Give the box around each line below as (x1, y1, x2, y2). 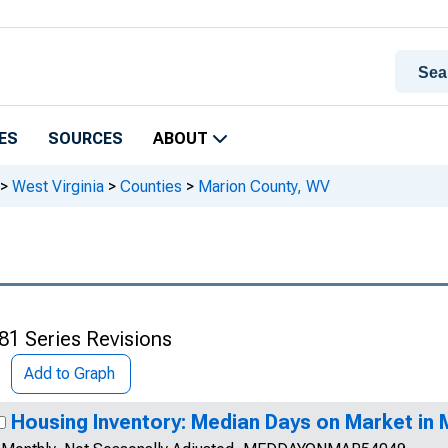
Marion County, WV (194, 176, 330, 196)
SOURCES (48, 129, 123, 148)
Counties (120, 176, 182, 196)
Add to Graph (24, 364, 115, 383)
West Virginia (12, 176, 104, 196)
